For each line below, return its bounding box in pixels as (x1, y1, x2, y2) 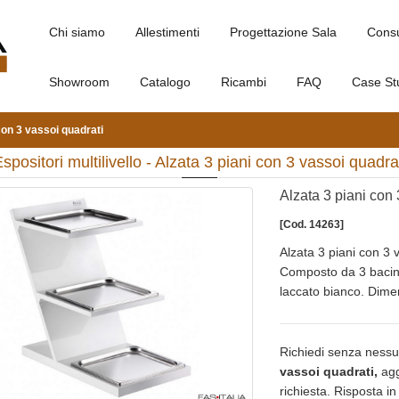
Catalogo (140, 75, 191, 89)
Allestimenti (135, 25, 199, 39)
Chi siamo (49, 25, 105, 39)
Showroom (49, 75, 110, 89)
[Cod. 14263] (280, 218, 344, 231)
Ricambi (221, 75, 266, 89)
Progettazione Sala (230, 25, 337, 39)
